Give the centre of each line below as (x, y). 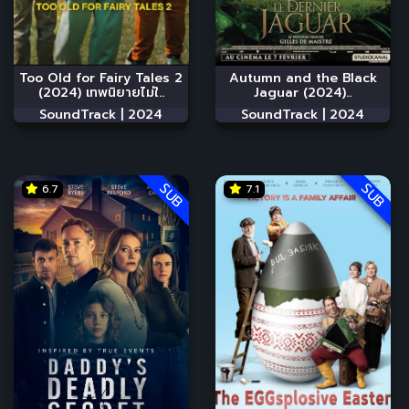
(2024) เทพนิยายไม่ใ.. (101, 92)
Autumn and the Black (303, 78)
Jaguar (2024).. (303, 92)
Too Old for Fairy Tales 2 (101, 78)
